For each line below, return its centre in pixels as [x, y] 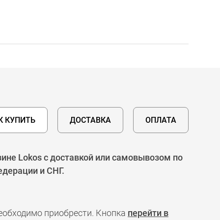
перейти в [148, 213]
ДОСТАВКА [90, 120]
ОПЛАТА [161, 120]
